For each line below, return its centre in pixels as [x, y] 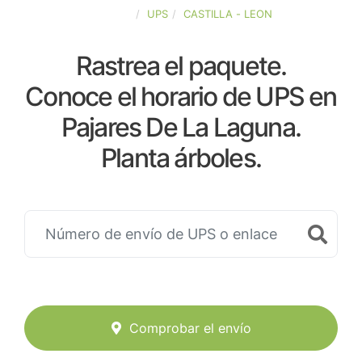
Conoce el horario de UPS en [181, 97]
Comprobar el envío [190, 328]
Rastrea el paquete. [181, 66]
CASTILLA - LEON [227, 14]
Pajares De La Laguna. [181, 127]
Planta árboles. [181, 158]
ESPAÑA [111, 14]
